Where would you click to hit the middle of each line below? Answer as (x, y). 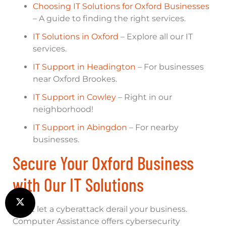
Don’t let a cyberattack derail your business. (100, 209)
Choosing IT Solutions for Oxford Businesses (121, 7)
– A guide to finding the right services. (109, 19)
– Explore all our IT (156, 37)
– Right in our (144, 97)
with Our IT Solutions (78, 185)
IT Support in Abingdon (80, 128)
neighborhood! (63, 109)
